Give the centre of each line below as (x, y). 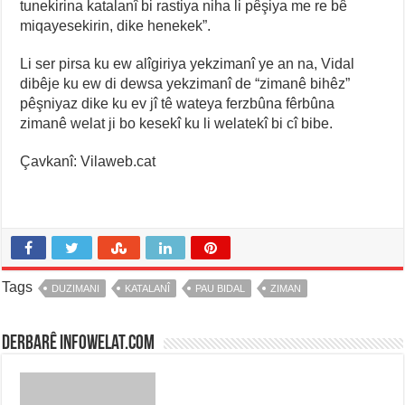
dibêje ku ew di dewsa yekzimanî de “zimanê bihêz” (185, 84)
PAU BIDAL (221, 288)
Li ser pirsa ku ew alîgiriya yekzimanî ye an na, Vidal (188, 64)
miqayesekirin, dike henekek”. (116, 26)
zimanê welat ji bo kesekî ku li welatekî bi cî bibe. (177, 123)
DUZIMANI (76, 288)
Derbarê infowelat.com (79, 344)
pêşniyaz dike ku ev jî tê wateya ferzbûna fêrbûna (178, 104)
